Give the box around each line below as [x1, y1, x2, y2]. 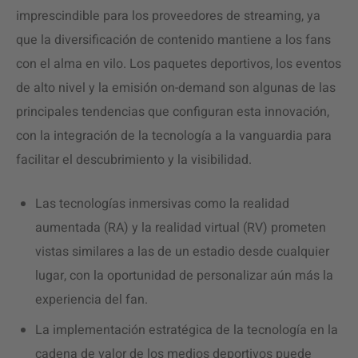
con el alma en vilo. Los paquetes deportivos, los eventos [16, 54, 341, 74]
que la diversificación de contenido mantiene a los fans [16, 30, 331, 50]
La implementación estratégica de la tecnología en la [35, 320, 338, 340]
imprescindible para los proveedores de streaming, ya [16, 6, 320, 26]
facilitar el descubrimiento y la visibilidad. [16, 150, 255, 169]
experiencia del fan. [35, 290, 148, 309]
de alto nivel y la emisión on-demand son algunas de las [16, 78, 336, 97]
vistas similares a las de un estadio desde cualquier [35, 242, 329, 261]
